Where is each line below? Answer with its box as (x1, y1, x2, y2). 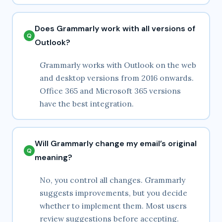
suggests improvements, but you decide (40, 188, 187, 198)
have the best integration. (40, 99, 134, 109)
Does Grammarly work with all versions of (35, 23, 195, 34)
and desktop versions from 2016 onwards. (40, 73, 194, 83)
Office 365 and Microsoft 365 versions (40, 86, 181, 96)
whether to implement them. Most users (40, 201, 187, 211)
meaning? (35, 152, 72, 163)
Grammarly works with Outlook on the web (40, 60, 196, 70)
